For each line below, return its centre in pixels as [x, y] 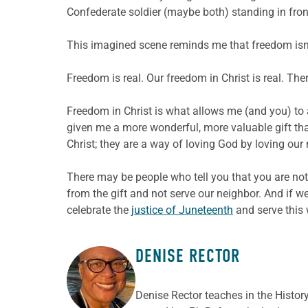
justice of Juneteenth [182, 210]
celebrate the [99, 210]
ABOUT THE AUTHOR [135, 275]
